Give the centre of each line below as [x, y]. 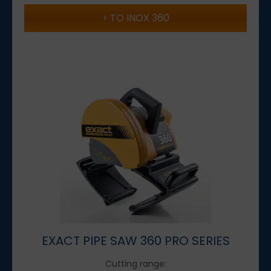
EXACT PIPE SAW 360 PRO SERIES [135, 240]
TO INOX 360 [139, 18]
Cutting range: [135, 263]
